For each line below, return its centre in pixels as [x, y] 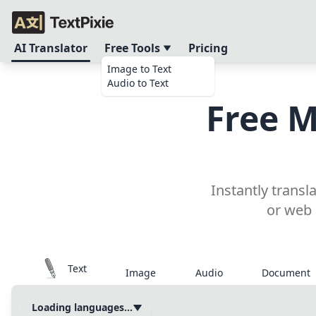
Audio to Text [138, 83]
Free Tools [134, 48]
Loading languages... [82, 307]
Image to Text [139, 69]
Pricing [208, 48]
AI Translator [51, 48]
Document [286, 273]
